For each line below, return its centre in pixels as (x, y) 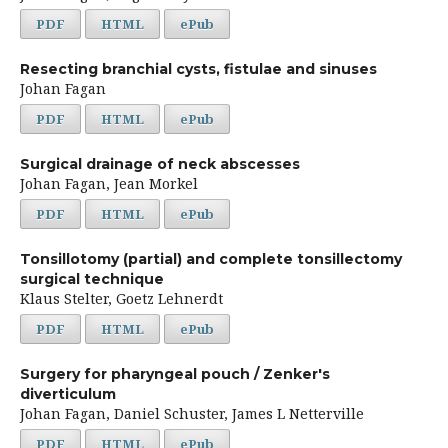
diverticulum (67, 394)
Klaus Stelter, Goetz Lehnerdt (121, 299)
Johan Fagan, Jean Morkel (108, 184)
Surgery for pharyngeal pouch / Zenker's (174, 374)
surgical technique (91, 279)
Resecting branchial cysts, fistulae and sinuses (198, 69)
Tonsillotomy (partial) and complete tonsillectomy (210, 259)
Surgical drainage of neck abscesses (159, 164)
